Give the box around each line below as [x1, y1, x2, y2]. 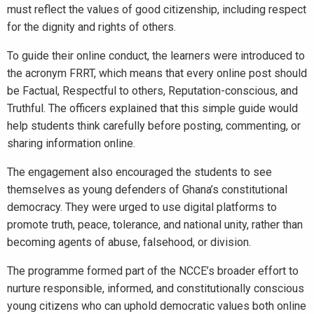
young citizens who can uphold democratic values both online [7, 299, 306, 313]
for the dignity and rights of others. [7, 20, 176, 34]
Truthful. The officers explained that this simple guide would [7, 102, 298, 115]
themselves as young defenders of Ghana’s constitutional [7, 183, 287, 196]
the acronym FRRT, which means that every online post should [7, 67, 307, 80]
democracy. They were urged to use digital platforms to [7, 200, 277, 214]
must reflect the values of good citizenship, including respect [7, 3, 306, 16]
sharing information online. [7, 137, 135, 150]
